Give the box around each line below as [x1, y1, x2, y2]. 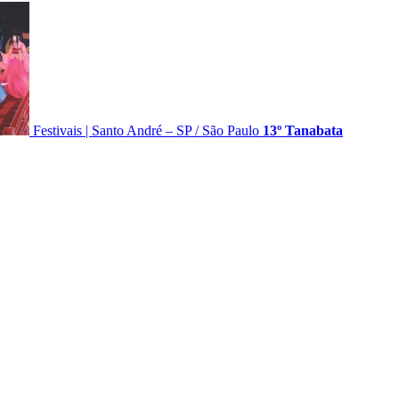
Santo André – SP [92, 122, 191, 138]
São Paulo [202, 122, 259, 138]
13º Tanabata [263, 122, 343, 138]
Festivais [33, 122, 82, 138]
